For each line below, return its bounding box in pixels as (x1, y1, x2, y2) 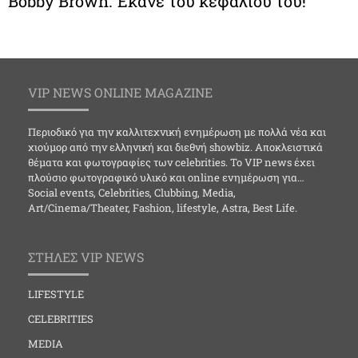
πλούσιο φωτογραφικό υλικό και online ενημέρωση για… (28, 170, 304, 185)
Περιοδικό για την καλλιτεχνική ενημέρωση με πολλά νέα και (28, 125, 326, 139)
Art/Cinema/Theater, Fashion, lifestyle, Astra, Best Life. (28, 201, 297, 215)
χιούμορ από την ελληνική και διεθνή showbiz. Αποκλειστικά (28, 140, 323, 154)
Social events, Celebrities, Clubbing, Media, (28, 185, 236, 200)
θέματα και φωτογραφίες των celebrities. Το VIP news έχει (28, 155, 315, 169)
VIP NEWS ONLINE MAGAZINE (28, 84, 213, 101)
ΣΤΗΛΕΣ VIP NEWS (28, 249, 144, 266)
